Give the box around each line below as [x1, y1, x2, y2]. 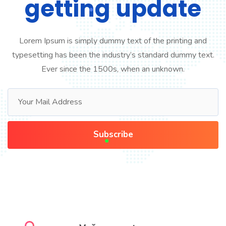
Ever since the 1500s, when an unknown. [41, 63, 185, 75]
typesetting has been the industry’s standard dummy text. [12, 49, 214, 61]
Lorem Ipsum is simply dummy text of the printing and [19, 35, 207, 46]
